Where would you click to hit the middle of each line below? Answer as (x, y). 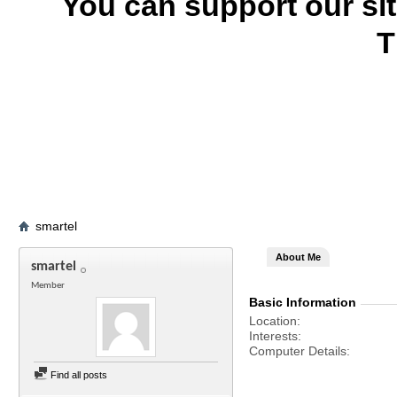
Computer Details (298, 351)
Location (273, 321)
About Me (298, 257)
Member (48, 286)
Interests (273, 336)
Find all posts (78, 375)
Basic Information (303, 302)
